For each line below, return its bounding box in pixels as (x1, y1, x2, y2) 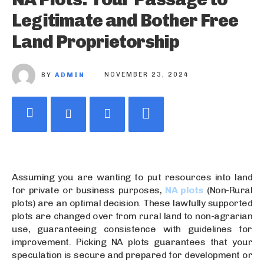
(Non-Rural (203, 184, 253, 196)
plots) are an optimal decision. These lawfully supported (12, 197, 252, 209)
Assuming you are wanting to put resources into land (12, 171, 252, 183)
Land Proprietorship (12, 31, 179, 52)
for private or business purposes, (12, 184, 166, 196)
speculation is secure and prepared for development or (12, 249, 252, 260)
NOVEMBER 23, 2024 (104, 71, 189, 79)
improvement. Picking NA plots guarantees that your (12, 236, 252, 247)
